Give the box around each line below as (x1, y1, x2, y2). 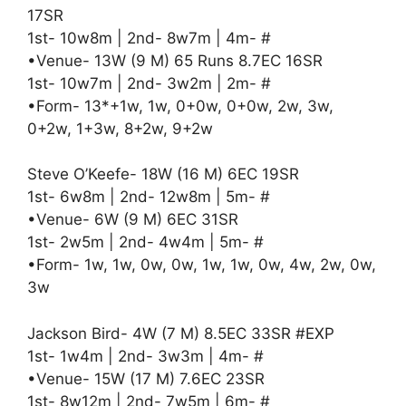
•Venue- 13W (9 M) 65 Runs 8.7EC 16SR (27, 51, 323, 70)
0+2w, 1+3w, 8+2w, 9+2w (27, 119, 213, 138)
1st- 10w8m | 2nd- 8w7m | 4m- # (27, 28, 271, 47)
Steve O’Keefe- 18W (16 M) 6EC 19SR (27, 165, 299, 184)
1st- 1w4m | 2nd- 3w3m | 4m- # (27, 346, 264, 365)
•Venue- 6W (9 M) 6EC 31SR (27, 210, 238, 229)
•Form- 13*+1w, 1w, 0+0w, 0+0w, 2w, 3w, (27, 96, 333, 115)
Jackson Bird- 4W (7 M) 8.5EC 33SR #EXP (27, 324, 334, 343)
